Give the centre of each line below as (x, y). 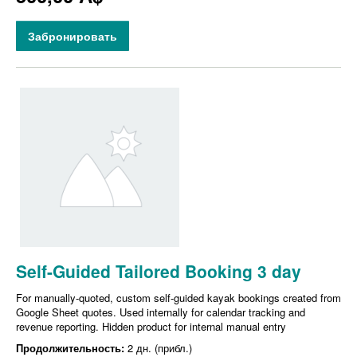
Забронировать (73, 36)
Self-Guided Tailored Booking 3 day (159, 271)
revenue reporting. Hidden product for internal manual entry (151, 327)
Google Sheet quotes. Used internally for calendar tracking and (161, 312)
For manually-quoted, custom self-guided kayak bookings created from (178, 298)
